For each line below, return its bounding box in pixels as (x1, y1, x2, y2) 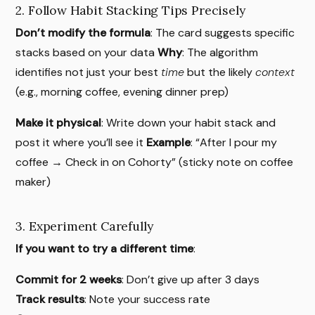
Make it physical (15, 115, 102, 131)
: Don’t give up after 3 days (122, 272, 260, 288)
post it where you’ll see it (15, 135, 147, 150)
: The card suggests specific (150, 25, 295, 41)
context (255, 65, 295, 80)
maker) (15, 174, 51, 190)
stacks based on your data (15, 45, 158, 60)
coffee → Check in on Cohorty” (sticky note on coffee (15, 155, 294, 170)
